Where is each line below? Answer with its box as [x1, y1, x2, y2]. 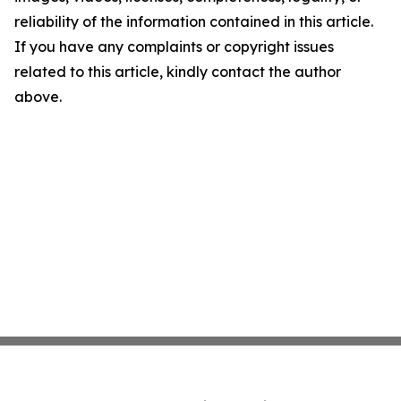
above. [14, 88, 62, 106]
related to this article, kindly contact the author [14, 63, 341, 81]
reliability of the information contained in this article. [14, 13, 373, 30]
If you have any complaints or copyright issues [14, 38, 334, 55]
